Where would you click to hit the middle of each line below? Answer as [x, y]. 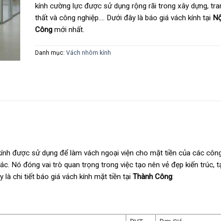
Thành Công [152, 176]
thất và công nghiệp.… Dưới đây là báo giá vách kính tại [124, 18]
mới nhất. [68, 30]
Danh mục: [50, 53]
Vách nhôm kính [88, 53]
